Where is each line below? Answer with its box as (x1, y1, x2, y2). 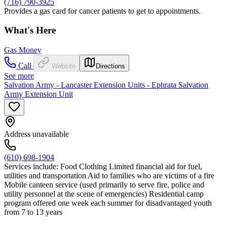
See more (4, 71, 34, 81)
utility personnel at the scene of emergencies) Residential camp (4, 190, 204, 199)
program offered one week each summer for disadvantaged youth (4, 199, 212, 208)
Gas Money (4, 46, 42, 55)
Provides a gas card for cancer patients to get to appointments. (4, 6, 201, 15)
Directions (96, 62, 125, 70)
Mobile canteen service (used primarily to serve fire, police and (4, 180, 204, 190)
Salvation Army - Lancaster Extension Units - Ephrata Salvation (4, 81, 208, 90)
